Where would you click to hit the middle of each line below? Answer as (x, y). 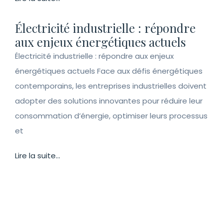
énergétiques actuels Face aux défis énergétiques (109, 71)
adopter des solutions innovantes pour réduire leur (109, 101)
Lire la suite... (38, 156)
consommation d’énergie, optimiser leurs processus (111, 116)
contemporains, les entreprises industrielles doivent (111, 86)
